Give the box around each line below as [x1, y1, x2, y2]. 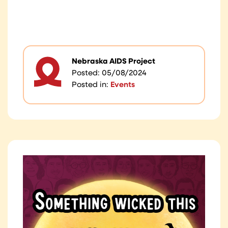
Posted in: [72, 81, 110, 90]
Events [110, 81, 135, 90]
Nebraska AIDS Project [72, 58, 155, 66]
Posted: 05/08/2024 [72, 70, 147, 78]
